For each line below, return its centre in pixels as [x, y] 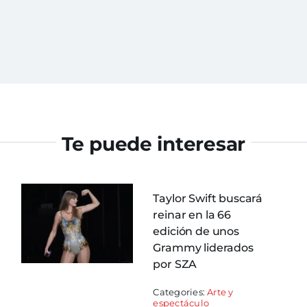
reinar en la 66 [192, 215]
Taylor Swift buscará [208, 199]
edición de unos [196, 232]
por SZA [175, 265]
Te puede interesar [153, 144]
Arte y [220, 292]
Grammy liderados [203, 248]
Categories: [180, 292]
